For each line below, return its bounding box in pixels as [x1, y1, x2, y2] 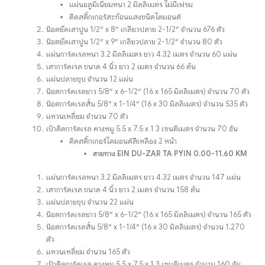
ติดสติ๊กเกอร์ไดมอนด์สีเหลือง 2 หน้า [69, 136, 177, 146]
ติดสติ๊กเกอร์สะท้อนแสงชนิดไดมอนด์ [69, 12, 182, 22]
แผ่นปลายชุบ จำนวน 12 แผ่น [46, 74, 134, 84]
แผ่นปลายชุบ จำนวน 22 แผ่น [46, 197, 134, 207]
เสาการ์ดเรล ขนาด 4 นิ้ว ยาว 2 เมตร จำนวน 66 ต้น [46, 62, 196, 72]
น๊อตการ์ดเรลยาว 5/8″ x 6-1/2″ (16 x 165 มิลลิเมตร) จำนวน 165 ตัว [46, 209, 252, 219]
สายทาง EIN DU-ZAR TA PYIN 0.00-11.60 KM [92, 148, 247, 159]
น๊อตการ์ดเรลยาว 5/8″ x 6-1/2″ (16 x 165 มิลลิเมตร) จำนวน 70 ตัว [46, 86, 250, 96]
